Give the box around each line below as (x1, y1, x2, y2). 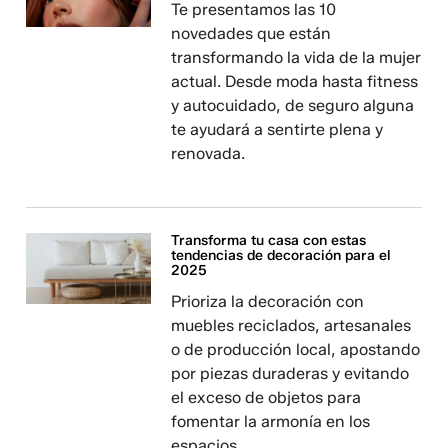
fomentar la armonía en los (171, 412, 371, 432)
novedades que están (171, 24, 332, 44)
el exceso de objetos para (171, 388, 362, 408)
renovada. (171, 144, 246, 164)
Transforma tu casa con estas (171, 232, 367, 250)
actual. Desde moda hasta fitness (171, 72, 419, 92)
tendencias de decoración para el (171, 247, 391, 265)
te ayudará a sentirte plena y (171, 120, 384, 140)
